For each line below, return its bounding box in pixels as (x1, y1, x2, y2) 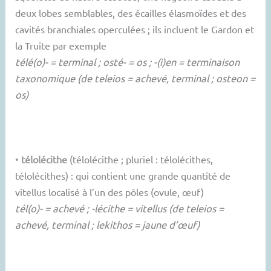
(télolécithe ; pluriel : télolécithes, (67, 152, 214, 165)
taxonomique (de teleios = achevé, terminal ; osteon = (15, 72, 256, 85)
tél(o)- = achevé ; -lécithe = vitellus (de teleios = (15, 201, 224, 214)
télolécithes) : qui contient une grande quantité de (15, 169, 231, 181)
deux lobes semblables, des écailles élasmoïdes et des (15, 7, 247, 19)
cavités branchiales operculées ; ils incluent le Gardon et (15, 23, 255, 36)
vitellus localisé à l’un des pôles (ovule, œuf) (15, 185, 204, 198)
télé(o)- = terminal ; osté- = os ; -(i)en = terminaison (15, 56, 240, 68)
